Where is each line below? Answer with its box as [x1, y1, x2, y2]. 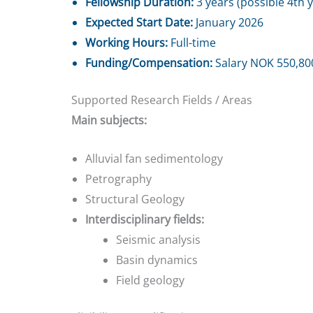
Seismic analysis [116, 231, 201, 247]
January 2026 [193, 15, 263, 31]
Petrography [85, 170, 152, 187]
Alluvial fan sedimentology [85, 150, 223, 166]
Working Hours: [85, 35, 168, 51]
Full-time [168, 35, 216, 51]
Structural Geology [85, 191, 184, 207]
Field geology [116, 272, 184, 288]
